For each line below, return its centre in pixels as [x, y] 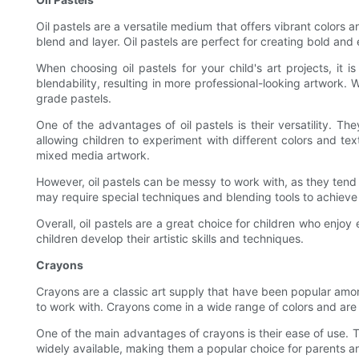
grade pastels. [74, 99]
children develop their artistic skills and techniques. [170, 239]
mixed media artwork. [93, 155]
